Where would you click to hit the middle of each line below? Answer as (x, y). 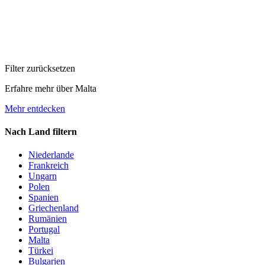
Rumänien (48, 219)
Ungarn (43, 176)
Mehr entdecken (35, 108)
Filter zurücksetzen (40, 68)
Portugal (44, 230)
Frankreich (49, 166)
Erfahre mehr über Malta (51, 88)
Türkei (41, 251)
